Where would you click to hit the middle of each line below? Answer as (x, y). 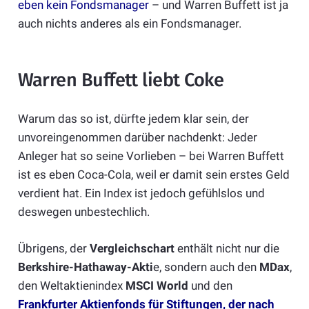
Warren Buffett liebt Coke (121, 80)
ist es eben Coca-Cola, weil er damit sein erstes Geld (153, 175)
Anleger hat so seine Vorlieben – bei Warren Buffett (151, 156)
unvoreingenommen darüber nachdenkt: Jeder (137, 138)
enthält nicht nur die (227, 248)
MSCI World (157, 285)
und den (210, 285)
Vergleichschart (132, 248)
